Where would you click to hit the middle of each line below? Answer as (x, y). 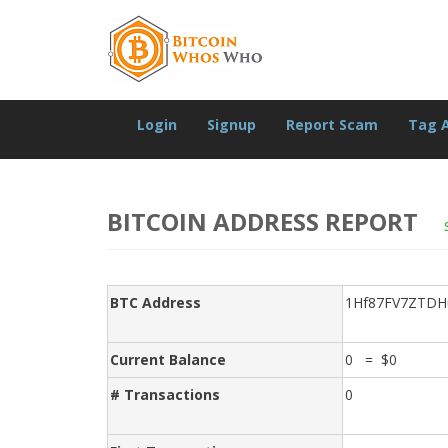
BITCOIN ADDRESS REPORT (265, 221)
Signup (231, 124)
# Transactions (165, 394)
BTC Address (155, 302)
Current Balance (168, 359)
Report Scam (332, 124)
